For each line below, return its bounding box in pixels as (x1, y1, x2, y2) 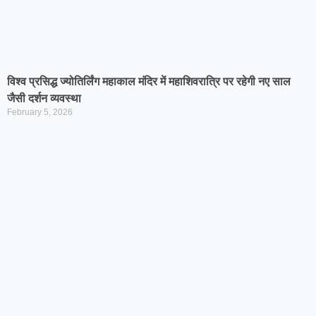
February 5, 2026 (7, 107, 73, 117)
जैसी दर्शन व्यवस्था (7, 92, 81, 104)
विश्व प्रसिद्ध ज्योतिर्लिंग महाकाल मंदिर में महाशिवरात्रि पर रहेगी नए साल (7, 75, 291, 87)
